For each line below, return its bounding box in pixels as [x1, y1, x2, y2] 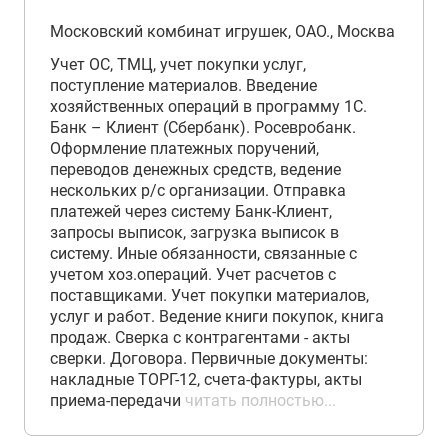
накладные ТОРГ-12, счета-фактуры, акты [50, 370, 362, 389]
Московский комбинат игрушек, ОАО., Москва [50, 22, 395, 41]
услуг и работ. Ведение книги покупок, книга [50, 307, 384, 326]
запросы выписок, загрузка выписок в [50, 223, 339, 242]
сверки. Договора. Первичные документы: [50, 349, 368, 368]
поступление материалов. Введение [50, 76, 317, 95]
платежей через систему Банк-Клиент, [50, 202, 332, 221]
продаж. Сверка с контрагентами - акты [50, 328, 350, 347]
